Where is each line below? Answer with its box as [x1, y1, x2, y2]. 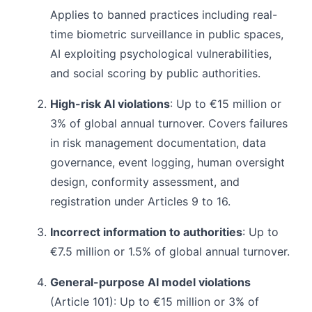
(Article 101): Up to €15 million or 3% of [50, 294, 259, 309]
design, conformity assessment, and [50, 174, 240, 189]
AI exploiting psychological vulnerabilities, [50, 46, 272, 61]
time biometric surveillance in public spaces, [50, 26, 283, 41]
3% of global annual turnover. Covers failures [50, 116, 288, 130]
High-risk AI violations [50, 96, 170, 111]
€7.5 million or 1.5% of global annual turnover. [50, 244, 290, 258]
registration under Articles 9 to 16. [50, 194, 231, 208]
